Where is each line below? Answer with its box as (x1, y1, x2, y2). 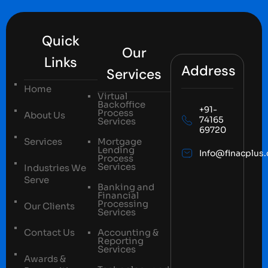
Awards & (24, 253, 66, 265)
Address (181, 62, 236, 80)
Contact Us (24, 227, 75, 239)
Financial (97, 190, 139, 202)
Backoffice (97, 99, 145, 111)
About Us (24, 109, 65, 121)
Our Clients (24, 200, 75, 212)
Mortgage (97, 136, 142, 148)
